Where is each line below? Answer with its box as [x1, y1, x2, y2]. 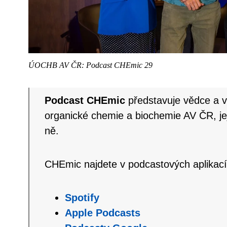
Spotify [64, 192, 99, 203]
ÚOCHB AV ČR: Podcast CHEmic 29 [28, 60, 153, 69]
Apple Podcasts [64, 207, 140, 218]
